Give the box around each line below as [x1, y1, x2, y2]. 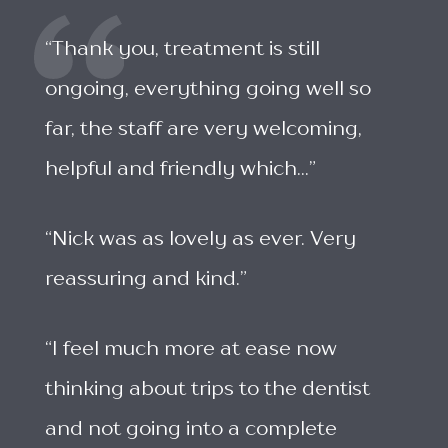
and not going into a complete [44, 419, 337, 440]
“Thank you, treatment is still [44, 39, 320, 60]
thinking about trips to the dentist [44, 379, 370, 400]
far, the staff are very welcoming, [44, 119, 362, 140]
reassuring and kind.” [44, 269, 247, 290]
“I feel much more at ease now [44, 339, 337, 360]
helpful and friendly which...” [44, 159, 316, 180]
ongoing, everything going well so [44, 79, 371, 100]
